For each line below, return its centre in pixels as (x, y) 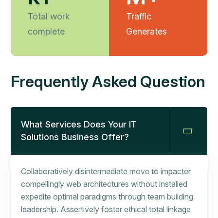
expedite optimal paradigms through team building (107, 197)
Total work (49, 17)
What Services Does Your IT (79, 125)
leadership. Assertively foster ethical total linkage (106, 209)
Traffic (139, 17)
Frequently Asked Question (108, 82)
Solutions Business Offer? (75, 137)
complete (46, 32)
